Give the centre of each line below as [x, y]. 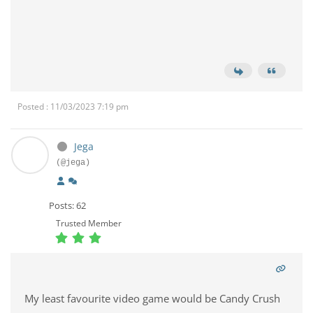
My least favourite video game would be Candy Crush [152, 298]
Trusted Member [89, 223]
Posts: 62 [67, 205]
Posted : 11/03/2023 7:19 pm [73, 107]
